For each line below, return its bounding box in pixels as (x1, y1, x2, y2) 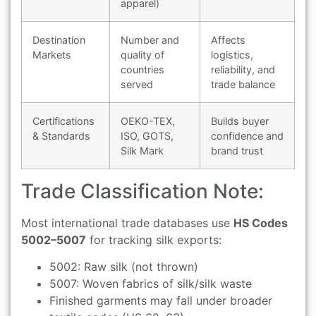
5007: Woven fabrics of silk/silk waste (49, 276, 252, 291)
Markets (32, 48, 71, 61)
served (121, 78, 153, 90)
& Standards (32, 129, 90, 142)
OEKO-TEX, (121, 114, 175, 127)
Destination (32, 33, 85, 46)
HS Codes (233, 215, 288, 230)
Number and (121, 33, 179, 46)
